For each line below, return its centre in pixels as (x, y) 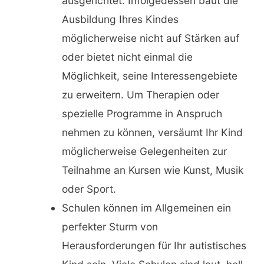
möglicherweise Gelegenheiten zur (144, 151)
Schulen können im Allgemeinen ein (146, 208)
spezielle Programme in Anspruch (142, 114)
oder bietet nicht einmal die (127, 57)
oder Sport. (89, 189)
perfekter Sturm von (110, 227)
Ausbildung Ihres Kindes (120, 19)
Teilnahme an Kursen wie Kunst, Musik (152, 170)
